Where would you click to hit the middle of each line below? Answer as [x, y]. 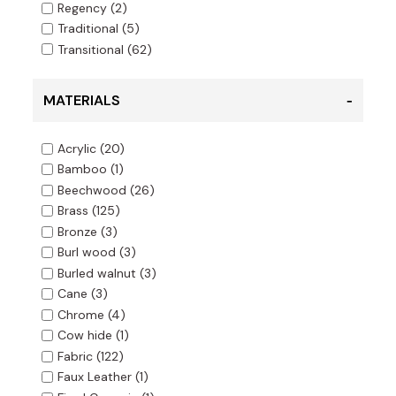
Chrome [80, 315]
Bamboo [82, 169]
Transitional [90, 49]
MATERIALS [81, 100]
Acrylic [76, 149]
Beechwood [91, 190]
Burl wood [86, 252]
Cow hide [84, 335]
